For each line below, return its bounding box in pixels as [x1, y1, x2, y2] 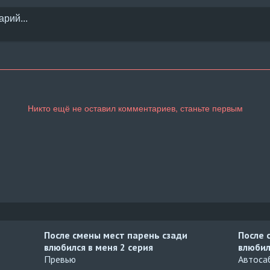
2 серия [120, 241, 154, 253]
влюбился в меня [44, 241, 121, 253]
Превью [44, 253, 77, 265]
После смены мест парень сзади [44, 229, 188, 241]
